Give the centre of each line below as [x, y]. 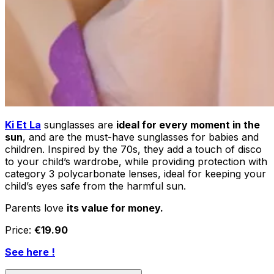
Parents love [36, 208]
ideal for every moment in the [188, 124]
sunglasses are [79, 124]
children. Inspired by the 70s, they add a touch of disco [133, 149]
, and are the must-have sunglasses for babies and [141, 137]
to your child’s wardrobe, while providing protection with [136, 161]
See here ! [30, 252]
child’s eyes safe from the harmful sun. [95, 186]
